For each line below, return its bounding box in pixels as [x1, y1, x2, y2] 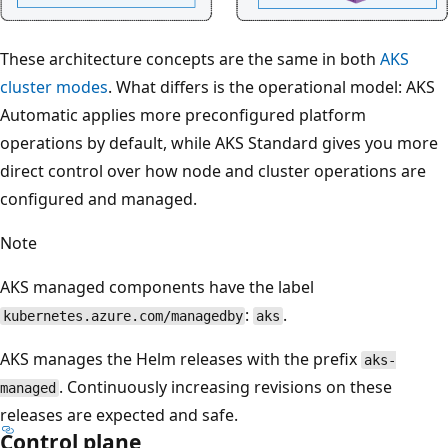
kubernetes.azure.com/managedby [2, 308, 243, 325]
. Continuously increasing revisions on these [58, 376, 392, 399]
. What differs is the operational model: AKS [108, 76, 435, 99]
